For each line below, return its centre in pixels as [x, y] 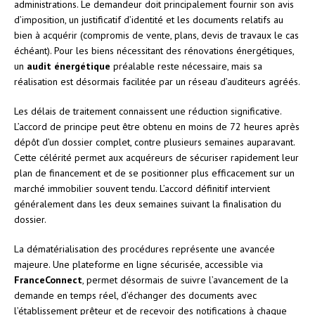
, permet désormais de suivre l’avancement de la [185, 279]
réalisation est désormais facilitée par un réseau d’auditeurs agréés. [157, 81]
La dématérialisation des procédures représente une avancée [144, 249]
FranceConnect [48, 279]
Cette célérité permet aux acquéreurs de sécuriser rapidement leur [156, 157]
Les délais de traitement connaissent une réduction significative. [148, 111]
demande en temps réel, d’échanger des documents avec [135, 295]
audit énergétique [69, 66]
